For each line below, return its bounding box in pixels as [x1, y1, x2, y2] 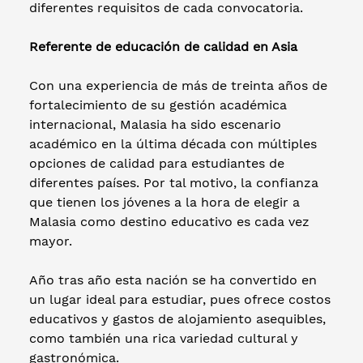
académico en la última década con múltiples [29, 135, 317, 152]
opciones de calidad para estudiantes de [29, 155, 284, 171]
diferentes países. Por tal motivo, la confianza [29, 174, 318, 190]
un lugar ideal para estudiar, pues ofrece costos [29, 291, 331, 307]
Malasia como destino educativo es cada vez [29, 213, 310, 229]
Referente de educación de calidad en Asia [29, 38, 301, 54]
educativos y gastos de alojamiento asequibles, [29, 310, 326, 327]
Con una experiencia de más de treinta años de [29, 77, 327, 93]
